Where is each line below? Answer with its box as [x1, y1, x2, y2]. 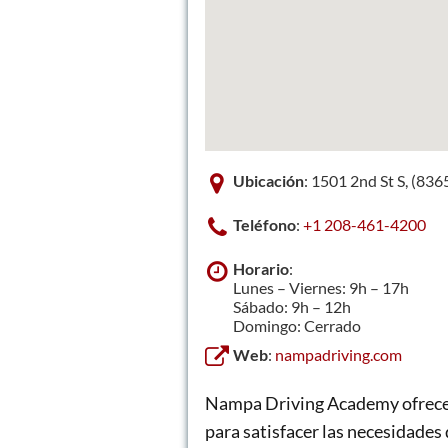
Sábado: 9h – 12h [233, 296, 351, 316]
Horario [233, 258, 289, 278]
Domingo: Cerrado [233, 315, 361, 335]
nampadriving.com [275, 344, 402, 364]
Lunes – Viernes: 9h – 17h [233, 277, 409, 297]
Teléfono [233, 214, 296, 234]
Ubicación [233, 170, 304, 190]
